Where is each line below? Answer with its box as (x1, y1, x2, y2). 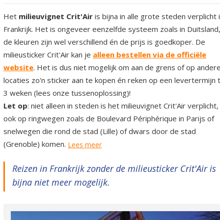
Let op (3, 101, 27, 110)
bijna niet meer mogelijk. (12, 176, 110, 188)
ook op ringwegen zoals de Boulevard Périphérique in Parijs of (3, 113, 214, 123)
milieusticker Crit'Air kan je (3, 50, 93, 59)
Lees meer (68, 139, 102, 149)
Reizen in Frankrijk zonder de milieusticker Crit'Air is (12, 163, 216, 174)
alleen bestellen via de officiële (93, 50, 206, 59)
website (3, 62, 33, 72)
